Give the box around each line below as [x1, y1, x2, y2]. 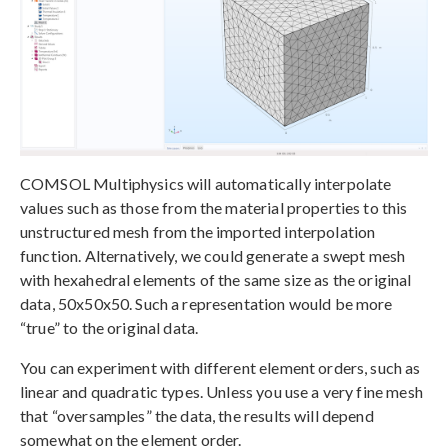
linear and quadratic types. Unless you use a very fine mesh [20, 382, 423, 402]
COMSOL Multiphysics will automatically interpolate [20, 174, 392, 194]
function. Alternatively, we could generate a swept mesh [20, 246, 406, 266]
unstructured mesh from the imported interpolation [20, 222, 376, 242]
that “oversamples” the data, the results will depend [20, 406, 374, 426]
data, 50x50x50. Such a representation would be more [20, 294, 393, 314]
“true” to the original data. [20, 318, 199, 338]
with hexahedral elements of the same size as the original [20, 270, 412, 290]
